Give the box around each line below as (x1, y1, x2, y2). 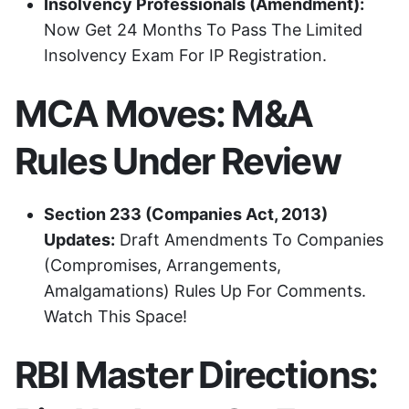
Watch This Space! (44, 306, 187, 326)
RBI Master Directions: (15, 352, 378, 398)
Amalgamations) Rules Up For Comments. (44, 280, 366, 300)
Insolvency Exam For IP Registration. (44, 45, 327, 65)
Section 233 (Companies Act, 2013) (44, 204, 328, 224)
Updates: (44, 229, 115, 249)
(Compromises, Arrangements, (44, 255, 281, 275)
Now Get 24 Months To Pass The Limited (44, 19, 362, 39)
